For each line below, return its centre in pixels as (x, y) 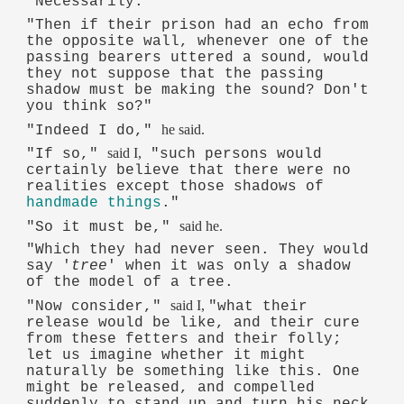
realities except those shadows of (175, 187)
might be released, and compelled (171, 387)
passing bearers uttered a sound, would (198, 57)
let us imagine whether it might (166, 355)
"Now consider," (99, 306)
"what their (258, 306)
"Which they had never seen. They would (198, 250)
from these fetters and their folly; (184, 339)
